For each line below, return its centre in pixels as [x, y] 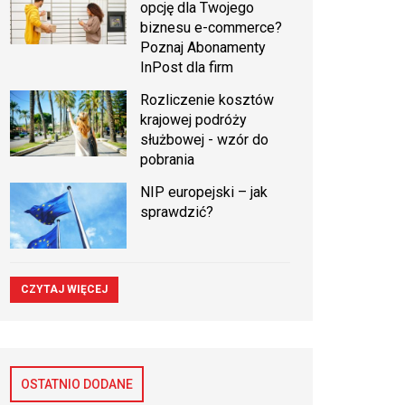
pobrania [168, 160]
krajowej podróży [194, 120]
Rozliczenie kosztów [207, 100]
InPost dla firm [187, 68]
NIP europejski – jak [204, 193]
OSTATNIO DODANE [77, 384]
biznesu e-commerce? [212, 28]
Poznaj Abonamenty [203, 48]
